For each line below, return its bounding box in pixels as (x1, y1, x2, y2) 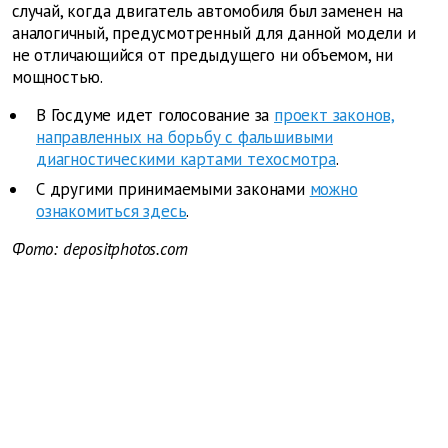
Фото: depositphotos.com (12, 238, 188, 261)
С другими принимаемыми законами (36, 178, 305, 201)
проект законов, (274, 104, 396, 127)
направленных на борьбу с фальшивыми (36, 126, 334, 149)
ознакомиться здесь (36, 200, 187, 223)
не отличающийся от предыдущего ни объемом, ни (12, 44, 393, 67)
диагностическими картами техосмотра (36, 148, 337, 171)
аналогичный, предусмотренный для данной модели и (12, 22, 416, 45)
